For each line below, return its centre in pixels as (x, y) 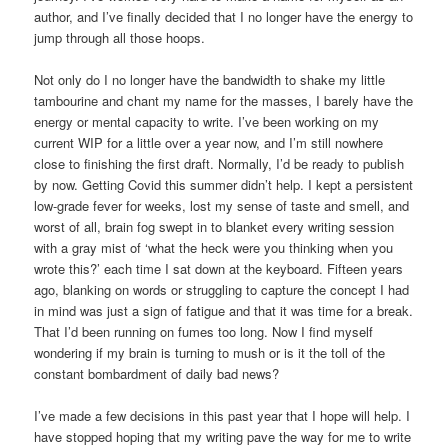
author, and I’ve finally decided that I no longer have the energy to (224, 16)
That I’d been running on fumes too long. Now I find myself (204, 331)
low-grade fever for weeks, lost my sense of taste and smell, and (222, 205)
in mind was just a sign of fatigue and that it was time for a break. (224, 310)
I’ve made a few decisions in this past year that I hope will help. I (222, 415)
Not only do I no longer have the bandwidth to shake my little (210, 79)
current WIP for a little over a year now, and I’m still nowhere (209, 142)
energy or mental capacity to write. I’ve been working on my (207, 121)
